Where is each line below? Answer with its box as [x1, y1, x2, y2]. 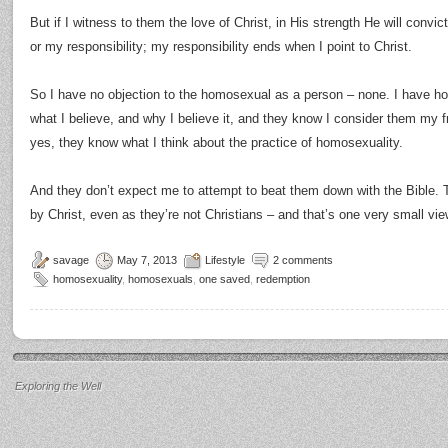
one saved [199, 273, 250, 285]
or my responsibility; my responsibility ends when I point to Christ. [30, 39, 412, 54]
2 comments [273, 254, 333, 266]
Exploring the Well [15, 380, 101, 392]
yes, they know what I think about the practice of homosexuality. [30, 135, 403, 150]
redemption [256, 273, 310, 285]
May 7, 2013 [117, 254, 177, 266]
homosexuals [128, 273, 193, 285]
